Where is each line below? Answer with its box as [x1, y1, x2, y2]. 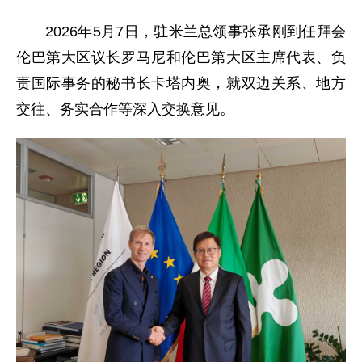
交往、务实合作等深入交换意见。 [16, 101, 234, 117]
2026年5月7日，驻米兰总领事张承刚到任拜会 [45, 23, 346, 40]
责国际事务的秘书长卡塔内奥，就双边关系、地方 [16, 75, 346, 91]
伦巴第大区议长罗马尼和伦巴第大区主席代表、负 [16, 49, 346, 65]
